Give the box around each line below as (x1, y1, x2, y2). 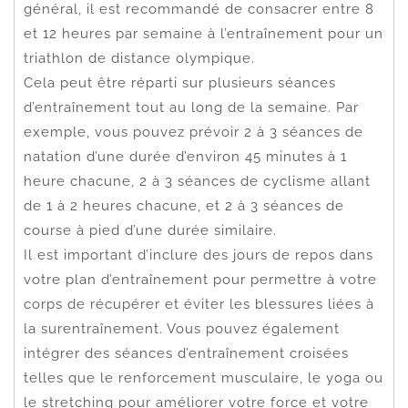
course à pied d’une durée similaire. (24, 221, 277, 239)
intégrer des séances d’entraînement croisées (24, 344, 349, 362)
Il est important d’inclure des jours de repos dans (24, 246, 373, 263)
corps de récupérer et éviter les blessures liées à (24, 295, 374, 312)
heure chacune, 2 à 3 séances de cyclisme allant (24, 172, 371, 189)
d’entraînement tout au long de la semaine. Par (24, 98, 359, 116)
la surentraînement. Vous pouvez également (24, 320, 340, 337)
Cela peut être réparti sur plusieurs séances (24, 74, 336, 91)
